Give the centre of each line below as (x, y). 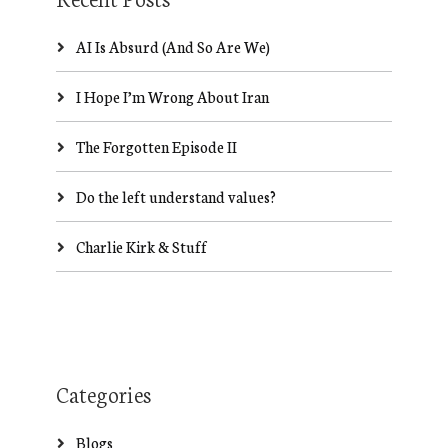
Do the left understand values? (175, 196)
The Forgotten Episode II (156, 146)
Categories (103, 393)
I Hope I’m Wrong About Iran (172, 96)
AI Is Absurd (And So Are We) (172, 46)
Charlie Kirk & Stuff (141, 246)
